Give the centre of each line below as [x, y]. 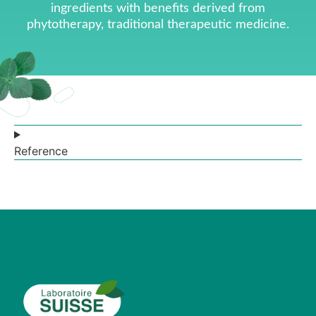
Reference [41, 151]
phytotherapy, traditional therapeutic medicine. [158, 25]
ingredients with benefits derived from [158, 9]
